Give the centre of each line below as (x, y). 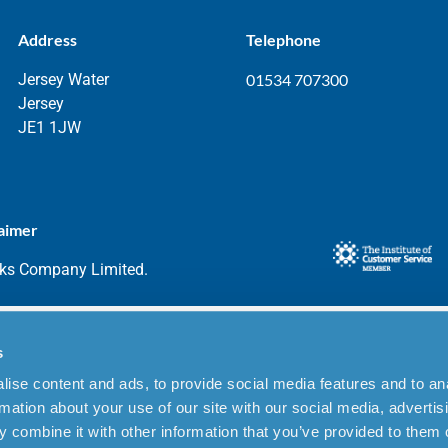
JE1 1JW (49, 128)
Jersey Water (63, 80)
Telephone (283, 40)
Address (47, 40)
